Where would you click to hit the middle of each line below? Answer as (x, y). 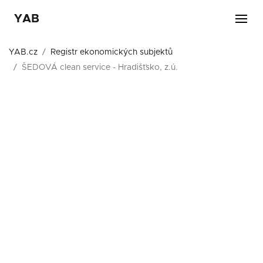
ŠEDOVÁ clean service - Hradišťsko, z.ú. (100, 68)
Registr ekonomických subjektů (112, 52)
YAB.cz (23, 52)
